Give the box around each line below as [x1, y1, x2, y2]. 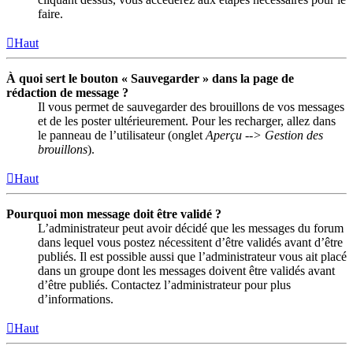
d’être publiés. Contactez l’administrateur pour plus [38, 277, 291, 292]
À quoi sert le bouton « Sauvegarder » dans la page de [6, 71, 294, 85]
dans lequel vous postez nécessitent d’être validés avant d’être [38, 235, 343, 249]
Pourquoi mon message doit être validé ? [6, 206, 221, 221]
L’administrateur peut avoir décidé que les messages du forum [38, 221, 344, 235]
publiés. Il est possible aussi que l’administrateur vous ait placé [38, 249, 347, 263]
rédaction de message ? [6, 85, 128, 99]
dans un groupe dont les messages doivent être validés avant [38, 263, 335, 277]
